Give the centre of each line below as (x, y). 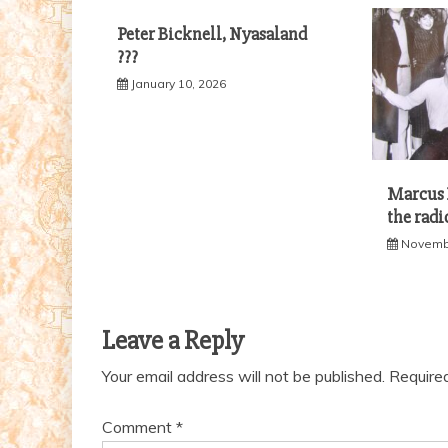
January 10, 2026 (178, 83)
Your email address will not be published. (243, 376)
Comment (139, 427)
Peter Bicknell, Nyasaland (212, 33)
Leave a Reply (173, 341)
